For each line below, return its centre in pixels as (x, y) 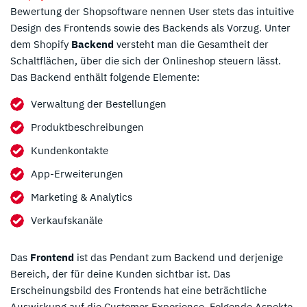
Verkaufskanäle (67, 220)
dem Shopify (41, 44)
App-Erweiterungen (77, 173)
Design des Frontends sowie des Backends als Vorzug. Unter (150, 27)
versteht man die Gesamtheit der (191, 44)
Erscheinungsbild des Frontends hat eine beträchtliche (138, 290)
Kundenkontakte (70, 150)
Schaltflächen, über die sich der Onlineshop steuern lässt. (146, 60)
